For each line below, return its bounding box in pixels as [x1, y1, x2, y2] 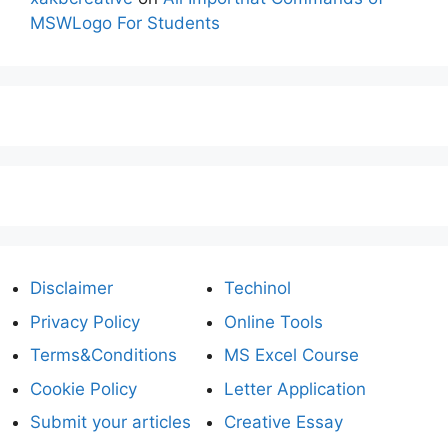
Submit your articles [30, 412, 191, 433]
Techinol [224, 278, 291, 299]
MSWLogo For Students [30, 13, 220, 34]
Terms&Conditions [30, 345, 177, 366]
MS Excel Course [224, 345, 359, 366]
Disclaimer [30, 278, 113, 299]
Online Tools [224, 311, 323, 332]
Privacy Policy [30, 311, 140, 332]
